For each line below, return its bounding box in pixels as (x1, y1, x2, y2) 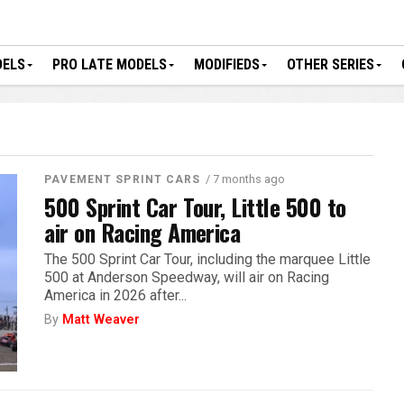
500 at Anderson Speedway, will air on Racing (44, 269, 330, 286)
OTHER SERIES (287, 56, 374, 73)
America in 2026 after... (44, 287, 188, 304)
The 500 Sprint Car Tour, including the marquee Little (44, 251, 372, 268)
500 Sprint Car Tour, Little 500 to (44, 189, 346, 224)
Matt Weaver (62, 312, 141, 327)
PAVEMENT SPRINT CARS (44, 173, 201, 186)
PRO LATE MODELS (52, 56, 167, 73)
